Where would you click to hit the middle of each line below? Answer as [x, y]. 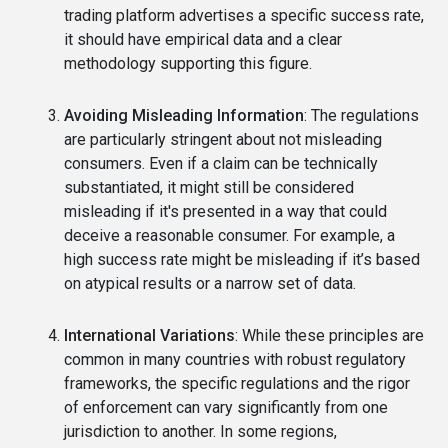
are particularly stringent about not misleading [223, 139]
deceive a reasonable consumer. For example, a [229, 235]
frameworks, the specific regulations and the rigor [237, 383]
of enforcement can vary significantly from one [226, 407]
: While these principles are [329, 335]
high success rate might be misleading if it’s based [242, 259]
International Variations [149, 335]
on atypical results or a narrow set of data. [210, 283]
